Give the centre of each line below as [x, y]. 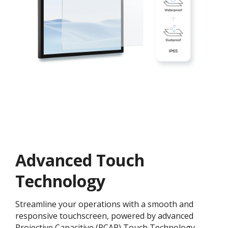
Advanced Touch [80, 160]
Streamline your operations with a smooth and [104, 204]
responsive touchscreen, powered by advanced [104, 216]
